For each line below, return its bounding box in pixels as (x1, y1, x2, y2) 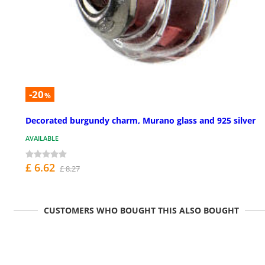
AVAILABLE (25, 134, 59, 143)
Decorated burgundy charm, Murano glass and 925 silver (25, 115, 256, 127)
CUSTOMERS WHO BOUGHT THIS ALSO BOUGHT (44, 205, 239, 216)
